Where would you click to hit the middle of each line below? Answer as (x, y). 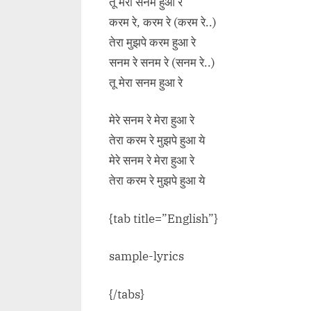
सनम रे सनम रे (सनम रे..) (162, 62)
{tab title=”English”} (163, 218)
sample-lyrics (146, 257)
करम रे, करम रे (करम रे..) (163, 22)
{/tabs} (127, 294)
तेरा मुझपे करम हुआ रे (152, 42)
